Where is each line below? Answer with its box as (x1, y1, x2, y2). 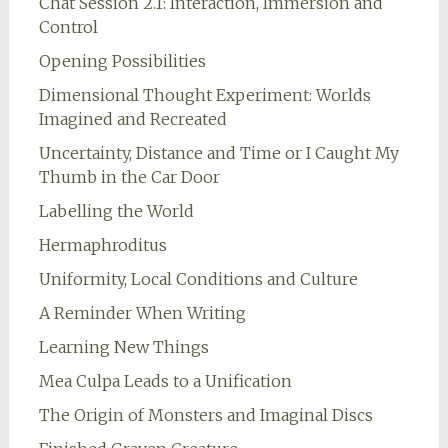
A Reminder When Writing (38, 303, 246, 324)
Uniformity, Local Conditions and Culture (38, 269, 358, 290)
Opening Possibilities (38, 51, 206, 72)
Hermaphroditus (38, 235, 167, 256)
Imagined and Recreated (38, 109, 227, 130)
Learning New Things (38, 337, 209, 358)
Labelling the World (38, 201, 194, 222)
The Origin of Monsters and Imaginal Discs (38, 405, 373, 426)
